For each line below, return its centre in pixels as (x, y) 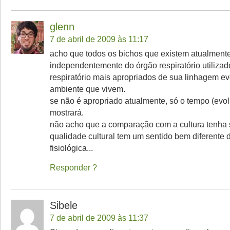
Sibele (64, 205)
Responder (70, 167)
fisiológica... (71, 148)
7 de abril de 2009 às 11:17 (99, 39)
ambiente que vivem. (88, 89)
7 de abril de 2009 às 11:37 (99, 218)
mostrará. (67, 112)
